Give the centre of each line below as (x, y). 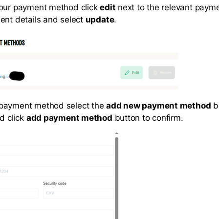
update (100, 20)
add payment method (69, 118)
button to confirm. (148, 118)
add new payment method (159, 106)
